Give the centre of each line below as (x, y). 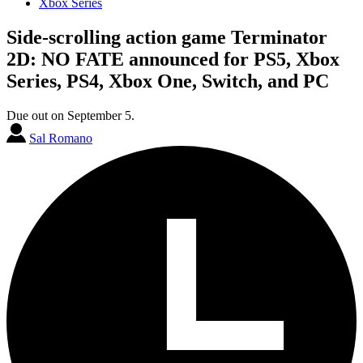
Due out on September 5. (70, 115)
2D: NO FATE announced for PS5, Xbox (173, 59)
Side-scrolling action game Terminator (167, 37)
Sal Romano (61, 138)
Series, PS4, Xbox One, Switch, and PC (168, 81)
